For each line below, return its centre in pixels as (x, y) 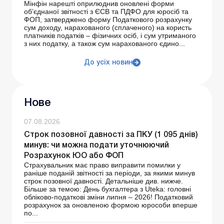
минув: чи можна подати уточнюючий (96, 146)
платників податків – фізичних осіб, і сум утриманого (110, 36)
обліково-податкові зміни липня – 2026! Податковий (108, 197)
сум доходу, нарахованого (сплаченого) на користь (108, 28)
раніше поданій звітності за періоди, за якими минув (109, 173)
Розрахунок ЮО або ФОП (74, 156)
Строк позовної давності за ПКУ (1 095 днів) (111, 135)
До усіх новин (108, 63)
